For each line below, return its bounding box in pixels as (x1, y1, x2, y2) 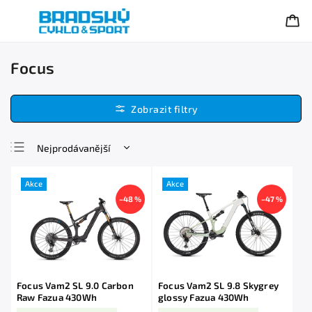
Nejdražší (37, 186, 79, 198)
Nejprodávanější (37, 141, 110, 154)
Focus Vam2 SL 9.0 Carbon (17, 280, 134, 292)
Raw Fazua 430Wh (17, 292, 97, 304)
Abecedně (37, 208, 81, 221)
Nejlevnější (37, 164, 86, 176)
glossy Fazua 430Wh (158, 292, 249, 304)
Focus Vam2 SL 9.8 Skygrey (158, 280, 279, 292)
